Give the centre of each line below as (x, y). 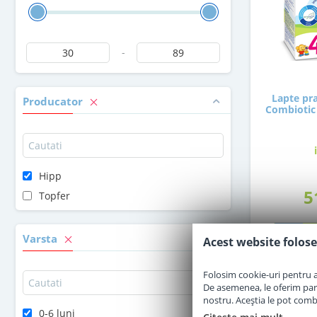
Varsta (41, 238)
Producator (54, 101)
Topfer (54, 196)
